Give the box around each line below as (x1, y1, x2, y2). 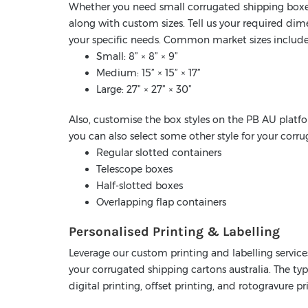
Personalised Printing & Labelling (69, 224, 280, 240)
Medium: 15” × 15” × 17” (96, 67, 201, 80)
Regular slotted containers (96, 146, 221, 159)
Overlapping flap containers (96, 196, 226, 209)
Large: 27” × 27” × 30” (96, 83, 192, 96)
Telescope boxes (96, 163, 173, 176)
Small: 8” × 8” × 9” (96, 50, 178, 63)
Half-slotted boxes (96, 179, 183, 192)
